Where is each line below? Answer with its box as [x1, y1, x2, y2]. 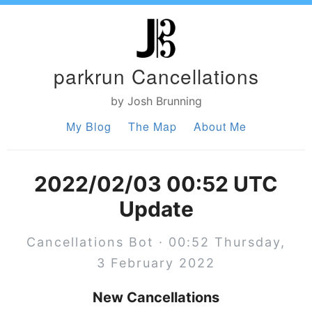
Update [118, 196, 194, 221]
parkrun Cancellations [53, 62, 259, 90]
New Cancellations [93, 289, 219, 306]
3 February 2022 [97, 256, 215, 270]
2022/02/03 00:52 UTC [34, 171, 278, 196]
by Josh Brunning [110, 94, 202, 108]
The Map [127, 118, 177, 134]
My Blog [65, 118, 111, 134]
